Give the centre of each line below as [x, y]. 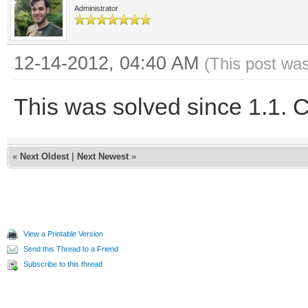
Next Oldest [44, 156]
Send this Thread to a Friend [71, 249]
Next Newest [103, 156]
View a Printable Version [63, 234]
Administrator [96, 8]
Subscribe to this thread [63, 264]
